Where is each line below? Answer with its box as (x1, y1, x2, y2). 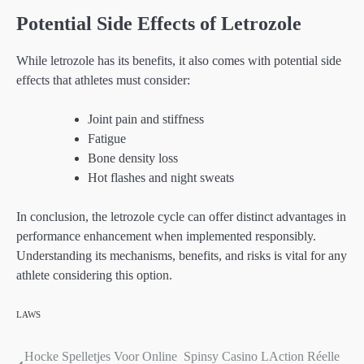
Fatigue (88, 132, 126, 146)
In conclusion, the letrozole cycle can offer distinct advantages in (16, 210, 346, 224)
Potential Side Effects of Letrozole (16, 12, 301, 34)
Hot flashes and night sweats (88, 171, 234, 185)
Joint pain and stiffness (88, 112, 204, 127)
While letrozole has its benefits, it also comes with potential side (16, 54, 341, 68)
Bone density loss (88, 151, 178, 166)
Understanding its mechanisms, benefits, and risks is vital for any (16, 249, 347, 263)
